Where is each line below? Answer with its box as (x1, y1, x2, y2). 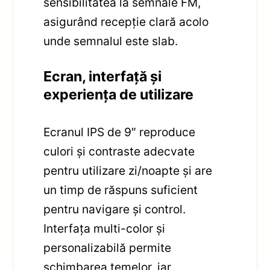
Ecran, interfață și (43, 68, 162, 86)
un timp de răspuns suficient (43, 183, 198, 198)
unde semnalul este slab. (43, 33, 178, 48)
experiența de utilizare (43, 86, 194, 104)
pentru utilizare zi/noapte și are (43, 163, 213, 178)
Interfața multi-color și (43, 221, 166, 236)
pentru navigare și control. (43, 202, 186, 217)
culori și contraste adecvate (43, 144, 195, 159)
